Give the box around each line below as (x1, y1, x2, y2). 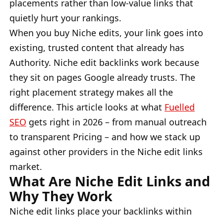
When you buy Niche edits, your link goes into (9, 26, 203, 39)
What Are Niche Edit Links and (9, 171, 210, 190)
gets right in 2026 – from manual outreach (26, 115, 207, 128)
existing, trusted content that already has (9, 41, 184, 54)
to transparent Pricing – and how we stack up (9, 130, 200, 143)
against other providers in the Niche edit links (9, 145, 203, 158)
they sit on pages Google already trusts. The (9, 71, 195, 83)
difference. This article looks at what (9, 101, 165, 113)
